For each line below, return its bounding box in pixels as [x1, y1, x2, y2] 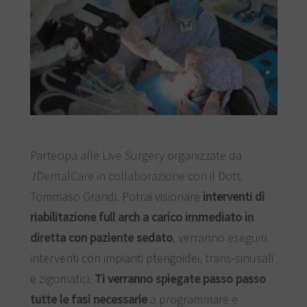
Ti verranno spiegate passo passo [94, 270, 266, 286]
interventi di [202, 188, 265, 204]
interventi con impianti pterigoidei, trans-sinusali [29, 249, 273, 266]
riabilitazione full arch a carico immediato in [29, 208, 254, 225]
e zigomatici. [29, 270, 95, 286]
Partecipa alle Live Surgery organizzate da [29, 147, 242, 163]
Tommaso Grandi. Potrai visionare [29, 188, 203, 204]
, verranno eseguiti [172, 229, 267, 245]
